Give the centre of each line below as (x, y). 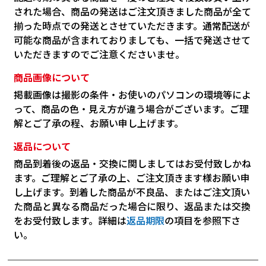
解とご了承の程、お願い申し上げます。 (99, 123)
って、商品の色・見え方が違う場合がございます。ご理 (132, 109)
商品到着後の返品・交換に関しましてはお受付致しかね (133, 164)
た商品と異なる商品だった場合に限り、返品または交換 (132, 206)
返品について (42, 146)
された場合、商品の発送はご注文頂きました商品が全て (133, 12)
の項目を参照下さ (203, 221)
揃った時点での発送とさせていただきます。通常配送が (132, 26)
